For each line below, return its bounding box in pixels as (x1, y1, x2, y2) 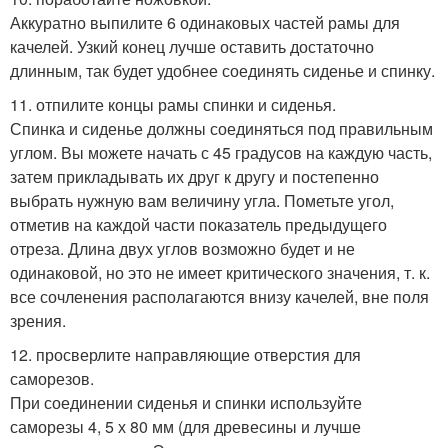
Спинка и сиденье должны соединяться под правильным (10, 117, 433, 141)
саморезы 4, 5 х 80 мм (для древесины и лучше (10, 415, 361, 439)
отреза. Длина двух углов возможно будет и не (10, 237, 355, 261)
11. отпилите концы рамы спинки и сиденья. (10, 93, 336, 117)
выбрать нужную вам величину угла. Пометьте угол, (10, 189, 394, 213)
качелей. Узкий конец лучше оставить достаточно (10, 35, 374, 59)
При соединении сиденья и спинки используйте (10, 391, 362, 415)
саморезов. (10, 367, 94, 391)
